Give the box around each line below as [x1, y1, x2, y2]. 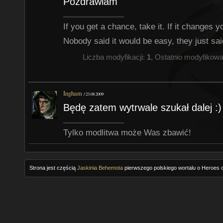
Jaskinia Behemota [77, 165, 123, 171]
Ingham [63, 89, 83, 98]
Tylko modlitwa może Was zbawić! [63, 127, 192, 137]
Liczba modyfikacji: [82, 53, 147, 62]
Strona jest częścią [29, 165, 77, 171]
